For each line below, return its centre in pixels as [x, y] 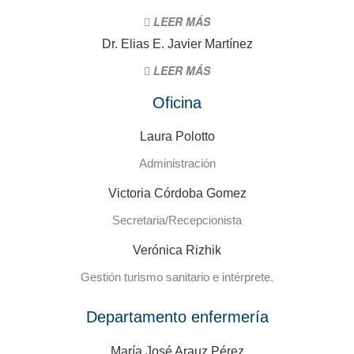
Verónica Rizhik [177, 250]
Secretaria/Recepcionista [177, 220]
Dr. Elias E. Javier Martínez [177, 44]
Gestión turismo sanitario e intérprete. [177, 277]
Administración [177, 163]
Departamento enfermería [177, 317]
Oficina [177, 103]
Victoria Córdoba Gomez [177, 193]
